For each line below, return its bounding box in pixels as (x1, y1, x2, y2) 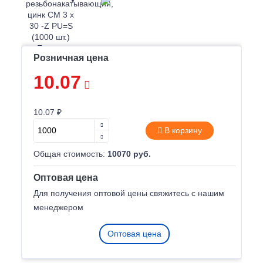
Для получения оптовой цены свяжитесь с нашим (33, 188, 224, 198)
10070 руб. (107, 149, 151, 159)
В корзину (161, 125, 202, 135)
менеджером (33, 203, 83, 212)
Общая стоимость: (33, 149, 107, 159)
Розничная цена (33, 53, 109, 63)
